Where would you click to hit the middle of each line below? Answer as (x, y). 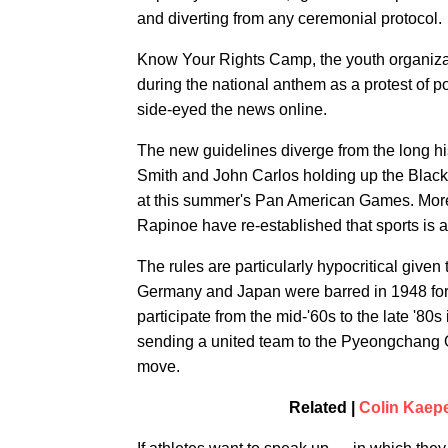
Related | (323, 407)
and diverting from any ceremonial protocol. (289, 18)
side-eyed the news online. (232, 109)
